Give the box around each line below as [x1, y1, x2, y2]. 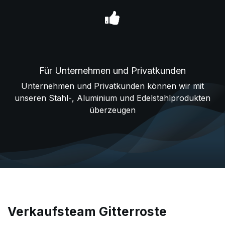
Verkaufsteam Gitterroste [8, 203, 167, 219]
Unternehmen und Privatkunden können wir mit [21, 80, 204, 91]
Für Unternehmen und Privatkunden [39, 65, 186, 76]
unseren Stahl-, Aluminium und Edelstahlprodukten [15, 92, 210, 103]
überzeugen [89, 104, 136, 115]
